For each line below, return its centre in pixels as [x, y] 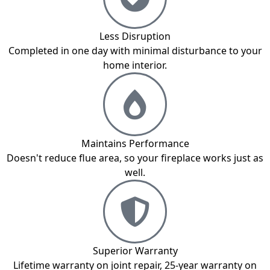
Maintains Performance [135, 144]
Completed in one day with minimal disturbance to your [135, 51]
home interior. [135, 65]
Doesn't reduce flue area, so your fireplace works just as [135, 158]
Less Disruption [135, 36]
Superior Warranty [135, 251]
